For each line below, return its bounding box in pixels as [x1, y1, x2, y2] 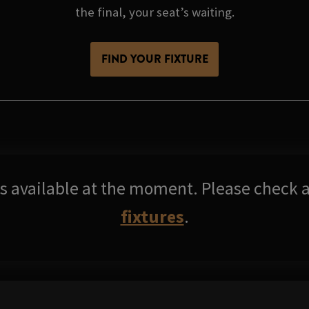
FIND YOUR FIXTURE [101, 51, 208, 68]
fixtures [120, 205, 184, 228]
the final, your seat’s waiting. [74, 4, 235, 21]
